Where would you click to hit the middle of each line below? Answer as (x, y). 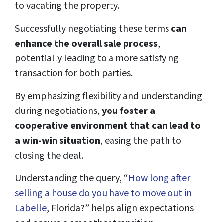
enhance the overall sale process (86, 44)
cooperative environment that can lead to (108, 126)
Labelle (31, 208)
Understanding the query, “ (72, 179)
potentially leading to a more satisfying (97, 59)
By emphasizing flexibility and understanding (109, 96)
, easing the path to (141, 141)
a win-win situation (57, 141)
